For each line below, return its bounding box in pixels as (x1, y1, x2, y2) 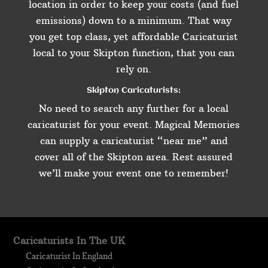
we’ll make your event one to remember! (39, 167, 229, 179)
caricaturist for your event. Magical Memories (28, 118, 240, 131)
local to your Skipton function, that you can (33, 47, 235, 59)
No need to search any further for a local (39, 102, 229, 115)
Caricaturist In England (26, 251, 113, 262)
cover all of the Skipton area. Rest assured (35, 151, 233, 163)
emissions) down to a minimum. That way (36, 14, 232, 27)
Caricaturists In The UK (13, 234, 126, 247)
